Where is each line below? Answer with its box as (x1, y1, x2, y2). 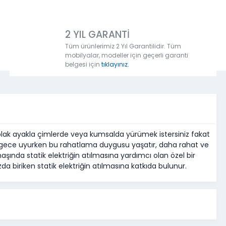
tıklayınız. (101, 60, 129, 69)
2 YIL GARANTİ (65, 28, 130, 42)
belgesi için (65, 60, 101, 69)
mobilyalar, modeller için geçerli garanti (65, 51, 188, 60)
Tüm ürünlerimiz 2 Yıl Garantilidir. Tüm (65, 42, 181, 51)
